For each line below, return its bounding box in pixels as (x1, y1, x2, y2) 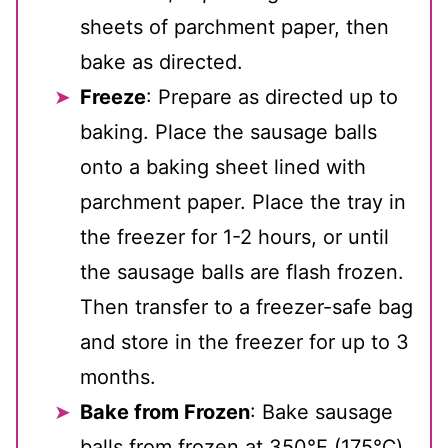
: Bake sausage (250, 400, 393, 425)
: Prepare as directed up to (146, 85, 398, 110)
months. (80, 365, 156, 390)
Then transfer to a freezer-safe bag (80, 295, 413, 320)
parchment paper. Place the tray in (80, 190, 406, 215)
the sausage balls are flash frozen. (80, 260, 404, 285)
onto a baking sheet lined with (80, 155, 366, 180)
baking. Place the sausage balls (80, 120, 377, 145)
